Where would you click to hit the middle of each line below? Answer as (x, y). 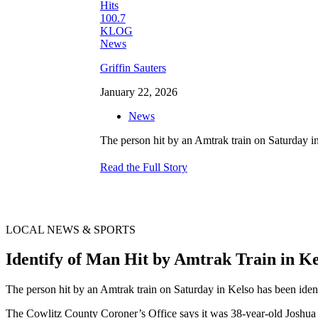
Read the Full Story (143, 167)
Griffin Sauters (133, 67)
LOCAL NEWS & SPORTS (71, 229)
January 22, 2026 (138, 92)
